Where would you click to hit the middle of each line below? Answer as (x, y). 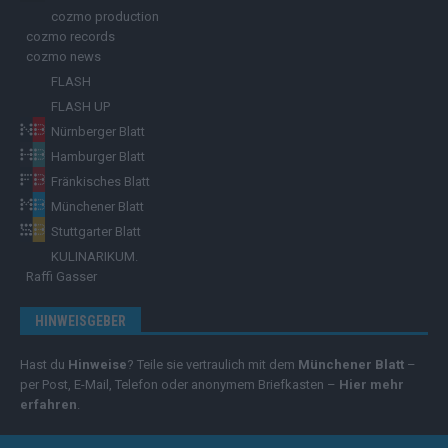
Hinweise (97, 364)
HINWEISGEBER (80, 320)
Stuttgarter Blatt (96, 231)
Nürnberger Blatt (99, 131)
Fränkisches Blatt (100, 181)
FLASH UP (80, 106)
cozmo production (105, 16)
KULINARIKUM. (94, 256)
